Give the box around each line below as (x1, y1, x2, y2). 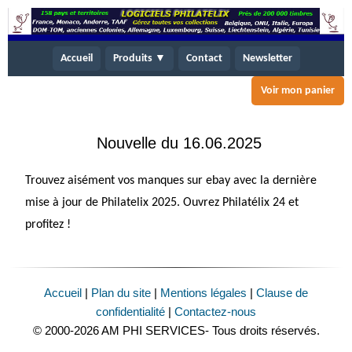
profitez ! (25, 218, 71, 232)
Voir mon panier (261, 85, 335, 97)
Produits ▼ (112, 53, 166, 65)
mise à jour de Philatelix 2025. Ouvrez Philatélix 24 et (25, 196, 299, 210)
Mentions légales (160, 286, 247, 300)
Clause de (256, 286, 308, 300)
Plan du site (91, 286, 151, 300)
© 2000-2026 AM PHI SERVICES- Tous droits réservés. (32, 324, 320, 338)
